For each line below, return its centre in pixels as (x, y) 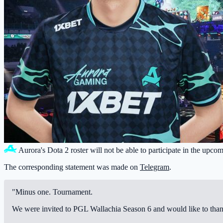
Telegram (155, 167)
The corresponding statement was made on (72, 167)
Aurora (29, 150)
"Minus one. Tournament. (52, 192)
